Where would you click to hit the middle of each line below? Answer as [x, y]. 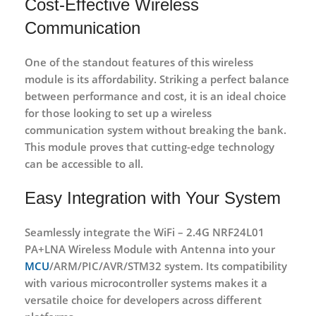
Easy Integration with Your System [153, 197]
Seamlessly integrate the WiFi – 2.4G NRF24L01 [145, 232]
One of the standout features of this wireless [139, 62]
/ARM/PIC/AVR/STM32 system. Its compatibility [168, 266]
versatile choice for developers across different [143, 299]
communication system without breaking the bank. [156, 129]
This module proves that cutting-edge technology [150, 146]
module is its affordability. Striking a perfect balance [157, 79]
